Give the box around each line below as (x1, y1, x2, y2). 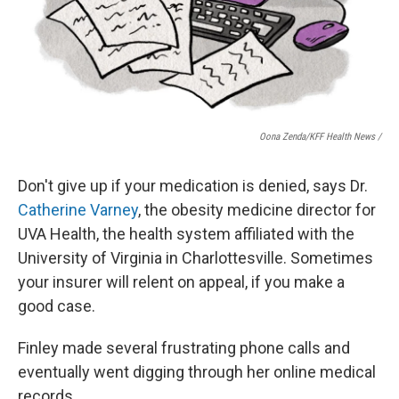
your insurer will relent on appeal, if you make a (18, 273, 345, 292)
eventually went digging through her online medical (18, 362, 376, 382)
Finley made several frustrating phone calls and (18, 338, 350, 358)
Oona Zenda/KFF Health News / (259, 131, 381, 143)
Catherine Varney (18, 200, 138, 220)
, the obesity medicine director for (138, 200, 376, 220)
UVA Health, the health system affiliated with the (18, 224, 354, 244)
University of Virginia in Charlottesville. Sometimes (18, 248, 373, 268)
